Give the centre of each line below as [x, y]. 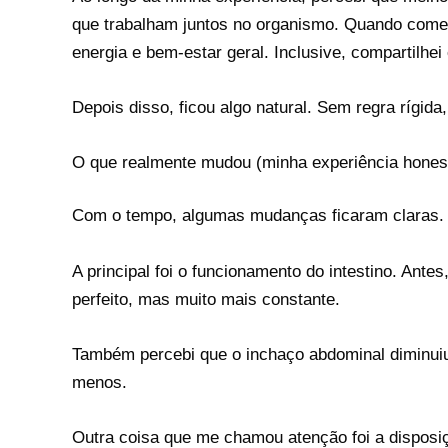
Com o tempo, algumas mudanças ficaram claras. [258, 216]
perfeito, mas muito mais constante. [206, 299]
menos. [99, 382]
